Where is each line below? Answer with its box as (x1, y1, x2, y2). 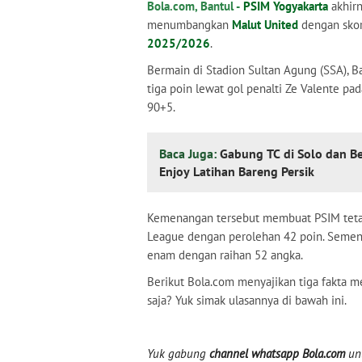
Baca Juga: (159, 145, 220, 162)
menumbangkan (147, 17, 232, 32)
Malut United (232, 17, 298, 32)
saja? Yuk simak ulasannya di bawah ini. (147, 293, 347, 308)
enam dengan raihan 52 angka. (147, 247, 303, 263)
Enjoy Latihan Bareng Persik (159, 163, 314, 179)
